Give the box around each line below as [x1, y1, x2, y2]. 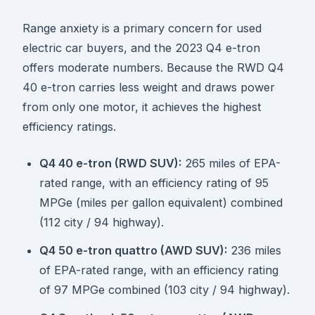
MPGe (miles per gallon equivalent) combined [39, 195, 283, 210]
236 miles [227, 243, 281, 258]
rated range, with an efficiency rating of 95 [39, 176, 269, 191]
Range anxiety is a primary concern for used [22, 21, 262, 36]
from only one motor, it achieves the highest [22, 100, 262, 115]
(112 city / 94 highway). [39, 215, 164, 230]
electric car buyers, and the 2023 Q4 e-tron [22, 41, 260, 56]
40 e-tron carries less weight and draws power [22, 80, 275, 95]
